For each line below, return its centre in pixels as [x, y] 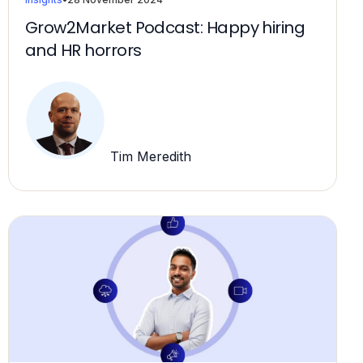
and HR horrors [83, 51]
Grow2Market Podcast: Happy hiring [165, 28]
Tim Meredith [149, 156]
